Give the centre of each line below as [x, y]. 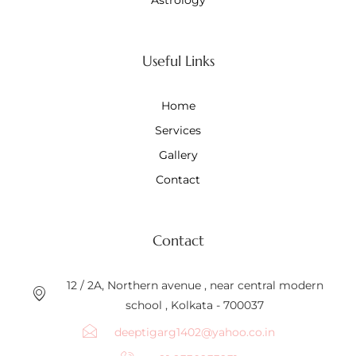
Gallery [178, 155]
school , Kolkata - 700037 [195, 305]
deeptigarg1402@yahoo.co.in [195, 332]
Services [178, 130]
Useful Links [178, 60]
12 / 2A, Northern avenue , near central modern [195, 285]
